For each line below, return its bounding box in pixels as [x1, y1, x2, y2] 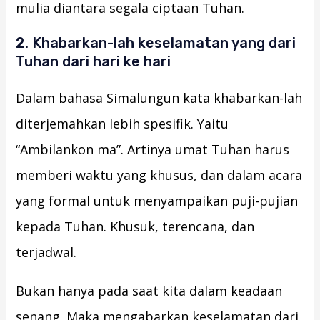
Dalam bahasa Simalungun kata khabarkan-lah [16, 89, 303, 107]
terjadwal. [16, 244, 77, 261]
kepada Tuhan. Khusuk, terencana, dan [16, 218, 255, 236]
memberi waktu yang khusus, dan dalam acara [16, 166, 303, 184]
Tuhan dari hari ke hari [16, 53, 171, 71]
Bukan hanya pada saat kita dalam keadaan [16, 282, 283, 300]
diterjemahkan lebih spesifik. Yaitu [16, 115, 229, 133]
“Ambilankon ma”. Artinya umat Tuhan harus [16, 141, 290, 159]
